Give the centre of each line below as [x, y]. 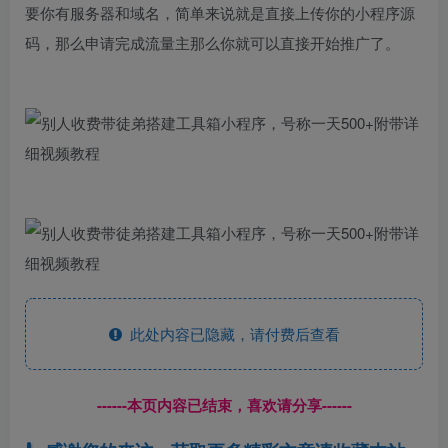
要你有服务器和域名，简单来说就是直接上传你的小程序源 [220, 12]
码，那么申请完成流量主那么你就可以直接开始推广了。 [212, 42]
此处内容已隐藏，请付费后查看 [230, 333]
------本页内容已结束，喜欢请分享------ [224, 405]
